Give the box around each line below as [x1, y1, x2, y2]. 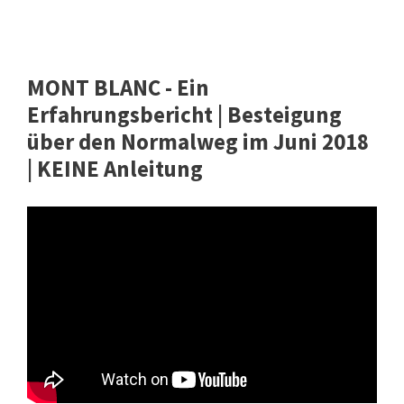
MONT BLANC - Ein [27, 73, 209, 103]
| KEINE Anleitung [27, 154, 203, 184]
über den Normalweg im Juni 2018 [27, 127, 369, 157]
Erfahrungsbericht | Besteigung [27, 100, 342, 130]
